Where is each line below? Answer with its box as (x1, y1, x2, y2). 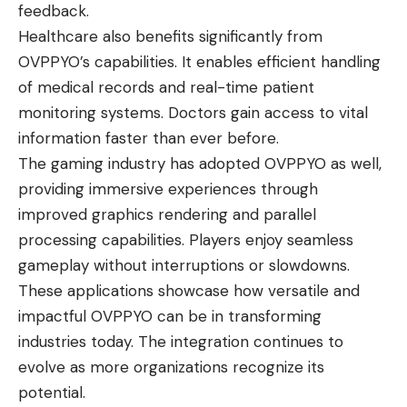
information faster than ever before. (18, 128, 279, 149)
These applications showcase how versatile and (18, 281, 360, 302)
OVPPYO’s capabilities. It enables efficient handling (18, 52, 381, 73)
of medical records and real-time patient (18, 77, 314, 98)
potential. (18, 382, 85, 403)
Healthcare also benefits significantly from (18, 26, 323, 47)
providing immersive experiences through (18, 179, 318, 200)
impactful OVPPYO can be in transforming (18, 306, 322, 327)
